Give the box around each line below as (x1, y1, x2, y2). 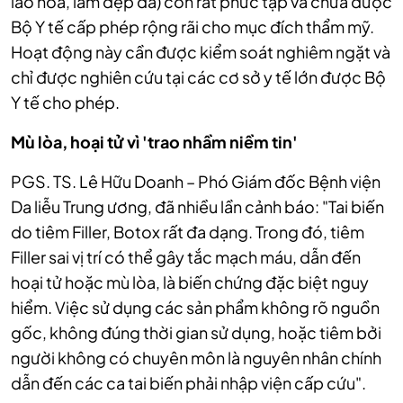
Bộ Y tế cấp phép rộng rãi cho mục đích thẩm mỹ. (11, 16, 374, 37)
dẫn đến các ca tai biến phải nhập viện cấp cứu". (11, 372, 366, 393)
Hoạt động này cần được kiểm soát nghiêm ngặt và (11, 41, 390, 62)
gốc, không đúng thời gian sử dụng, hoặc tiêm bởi (11, 322, 381, 343)
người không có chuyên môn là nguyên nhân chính (11, 347, 381, 368)
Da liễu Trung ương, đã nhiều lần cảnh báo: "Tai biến (11, 196, 384, 217)
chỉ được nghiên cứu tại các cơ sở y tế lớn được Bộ (11, 67, 386, 87)
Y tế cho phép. (11, 92, 120, 112)
